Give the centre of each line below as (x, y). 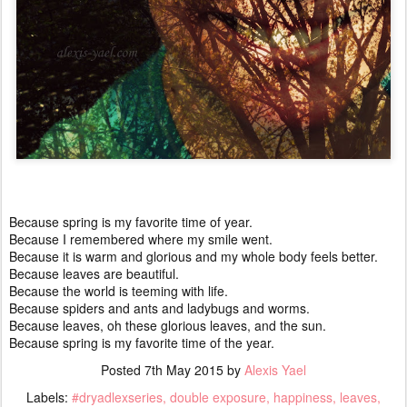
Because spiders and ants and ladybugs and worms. (159, 308)
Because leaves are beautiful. (94, 273)
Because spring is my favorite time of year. (131, 222)
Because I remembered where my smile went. (141, 239)
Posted (123, 370)
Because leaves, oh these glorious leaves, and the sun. (168, 325)
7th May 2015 (184, 370)
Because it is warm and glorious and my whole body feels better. (194, 256)
